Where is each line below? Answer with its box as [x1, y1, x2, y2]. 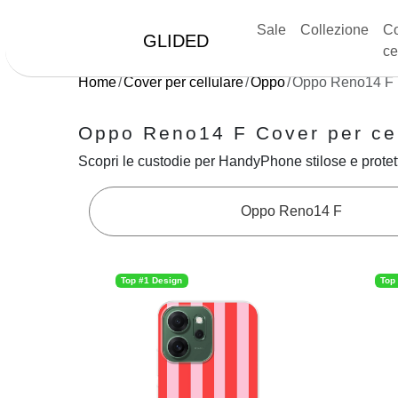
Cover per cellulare [123, 75, 243, 90]
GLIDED [142, 31, 209, 51]
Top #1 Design [121, 275, 183, 286]
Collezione [300, 22, 370, 37]
